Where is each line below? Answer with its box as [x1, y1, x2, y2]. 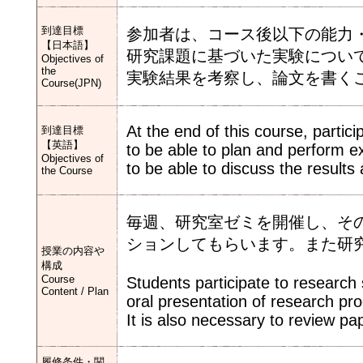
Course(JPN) [41, 77, 101, 89]
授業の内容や [41, 245, 105, 257]
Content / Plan [41, 285, 109, 297]
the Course [41, 164, 92, 177]
